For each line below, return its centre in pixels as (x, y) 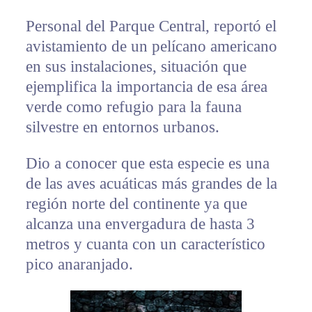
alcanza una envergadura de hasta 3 (140, 224)
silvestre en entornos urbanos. (122, 127)
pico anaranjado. (79, 265)
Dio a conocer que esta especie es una (147, 164)
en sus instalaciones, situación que (136, 67)
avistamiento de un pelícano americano (151, 47)
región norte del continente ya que (136, 204)
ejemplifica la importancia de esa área (146, 87)
